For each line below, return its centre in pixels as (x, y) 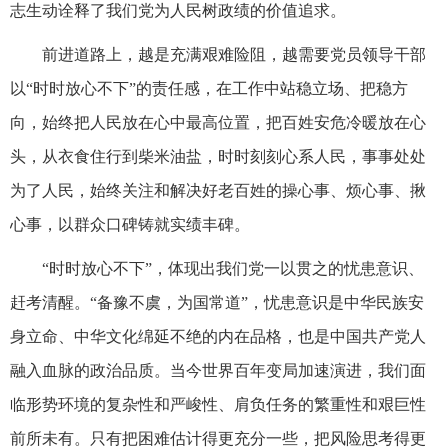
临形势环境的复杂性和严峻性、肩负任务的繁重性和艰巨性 (218, 404)
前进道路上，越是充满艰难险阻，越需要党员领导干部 (234, 54)
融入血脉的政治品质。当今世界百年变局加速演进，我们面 (218, 370)
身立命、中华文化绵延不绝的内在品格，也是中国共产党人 (218, 336)
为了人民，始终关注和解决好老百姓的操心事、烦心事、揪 (218, 190)
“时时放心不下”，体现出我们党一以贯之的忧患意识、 (233, 268)
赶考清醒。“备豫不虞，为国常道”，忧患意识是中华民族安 (217, 302)
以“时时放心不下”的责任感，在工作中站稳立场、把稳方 (209, 88)
